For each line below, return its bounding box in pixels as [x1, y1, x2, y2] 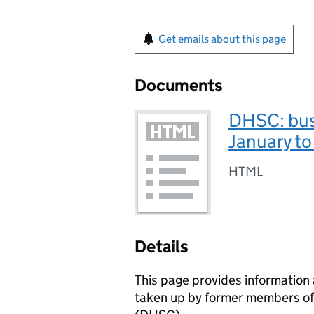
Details [135, 236, 189, 257]
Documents [135, 75, 223, 95]
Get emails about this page [158, 32, 286, 46]
